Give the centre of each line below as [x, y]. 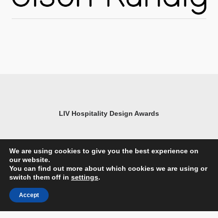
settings [85, 177]
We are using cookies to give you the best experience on [104, 151]
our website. [30, 160]
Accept [29, 195]
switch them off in [40, 177]
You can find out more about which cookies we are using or [108, 168]
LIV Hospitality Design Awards [109, 113]
